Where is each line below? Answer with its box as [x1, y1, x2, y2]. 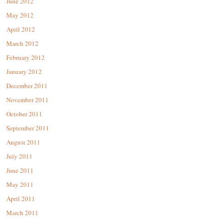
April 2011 [6, 194, 35, 203]
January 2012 [6, 67, 42, 76]
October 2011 [6, 109, 42, 119]
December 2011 [6, 81, 48, 91]
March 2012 [6, 39, 38, 48]
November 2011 [6, 95, 49, 105]
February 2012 [6, 53, 45, 62]
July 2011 [6, 152, 33, 161]
